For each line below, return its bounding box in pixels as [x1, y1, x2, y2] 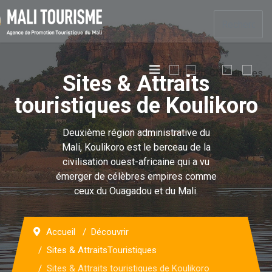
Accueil [46, 226, 75, 237]
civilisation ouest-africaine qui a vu [63, 156, 209, 168]
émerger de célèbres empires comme [55, 171, 217, 182]
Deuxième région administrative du [62, 127, 210, 138]
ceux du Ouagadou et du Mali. [74, 185, 198, 197]
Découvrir [91, 226, 129, 237]
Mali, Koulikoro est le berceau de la [61, 141, 211, 153]
